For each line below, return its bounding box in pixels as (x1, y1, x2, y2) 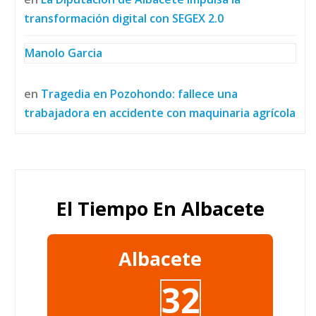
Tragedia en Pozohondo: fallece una (41, 85, 238, 102)
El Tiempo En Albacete (56, 195, 265, 221)
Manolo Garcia (25, 44, 102, 61)
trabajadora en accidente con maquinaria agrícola (24, 104, 296, 121)
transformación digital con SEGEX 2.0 (24, 10, 224, 26)
